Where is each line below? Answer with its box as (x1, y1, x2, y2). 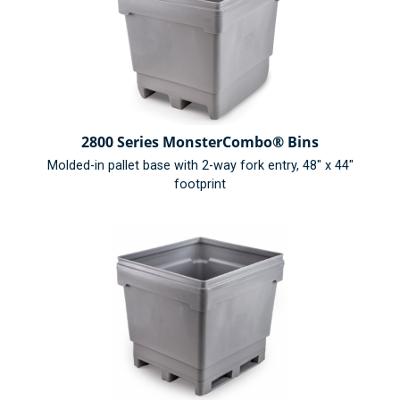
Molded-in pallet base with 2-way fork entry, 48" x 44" (46, 157, 354, 173)
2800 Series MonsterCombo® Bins (81, 132, 319, 153)
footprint (174, 176, 226, 192)
